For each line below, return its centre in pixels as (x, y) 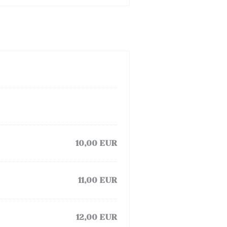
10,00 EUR (96, 143)
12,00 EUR (97, 217)
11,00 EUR (98, 180)
